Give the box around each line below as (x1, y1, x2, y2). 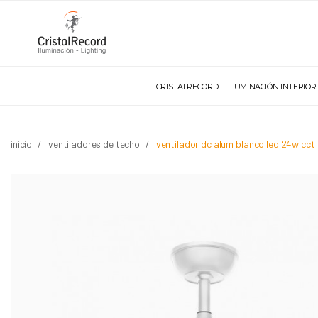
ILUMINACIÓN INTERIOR (228, 82, 317, 92)
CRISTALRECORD (155, 82, 219, 92)
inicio (11, 138, 33, 150)
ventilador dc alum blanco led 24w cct (155, 138, 315, 150)
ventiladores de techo (48, 138, 140, 150)
